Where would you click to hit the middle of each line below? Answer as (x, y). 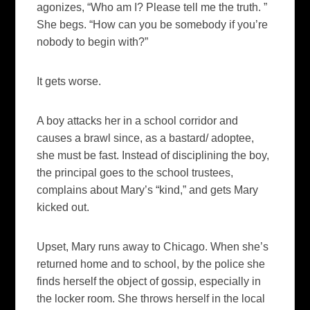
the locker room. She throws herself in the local (151, 299)
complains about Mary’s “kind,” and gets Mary (148, 190)
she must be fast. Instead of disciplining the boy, (153, 156)
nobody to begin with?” (93, 42)
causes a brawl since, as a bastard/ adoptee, (146, 138)
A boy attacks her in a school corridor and (138, 121)
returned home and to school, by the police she (151, 264)
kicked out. (63, 208)
